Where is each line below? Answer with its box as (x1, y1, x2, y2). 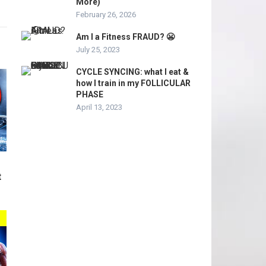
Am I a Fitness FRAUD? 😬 (76, 32, 175, 42)
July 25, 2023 (76, 45, 120, 54)
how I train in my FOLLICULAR (76, 78, 191, 88)
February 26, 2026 (76, 10, 136, 19)
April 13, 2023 (76, 103, 122, 112)
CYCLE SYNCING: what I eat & (76, 67, 189, 77)
